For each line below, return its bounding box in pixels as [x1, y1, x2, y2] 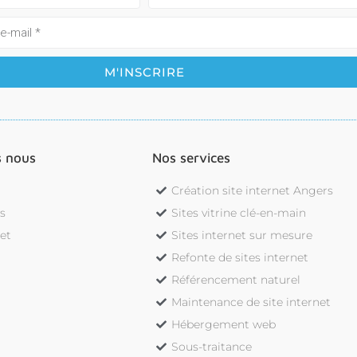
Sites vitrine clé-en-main [171, 206, 307, 221]
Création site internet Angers [171, 183, 334, 198]
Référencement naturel [171, 273, 301, 288]
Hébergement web [171, 317, 277, 332]
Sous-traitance [171, 339, 253, 355]
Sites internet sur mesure [171, 228, 313, 243]
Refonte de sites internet [171, 250, 309, 265]
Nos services [152, 150, 230, 167]
